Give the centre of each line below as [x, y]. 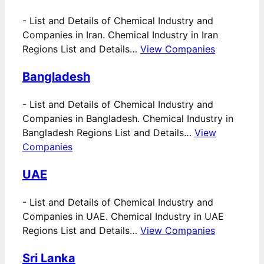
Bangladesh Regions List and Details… [108, 133]
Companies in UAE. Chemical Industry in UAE [123, 217]
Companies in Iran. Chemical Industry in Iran [120, 35]
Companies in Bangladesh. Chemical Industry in [128, 119]
